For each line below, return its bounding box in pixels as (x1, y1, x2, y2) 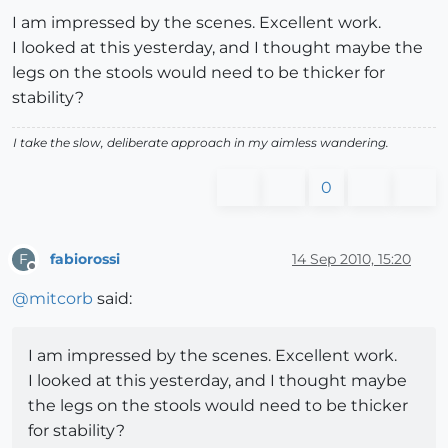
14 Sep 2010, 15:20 (292, 249, 411, 268)
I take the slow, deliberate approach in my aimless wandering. (13, 135, 389, 151)
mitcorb (29, 289, 93, 309)
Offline (31, 267, 70, 283)
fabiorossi (50, 249, 120, 268)
